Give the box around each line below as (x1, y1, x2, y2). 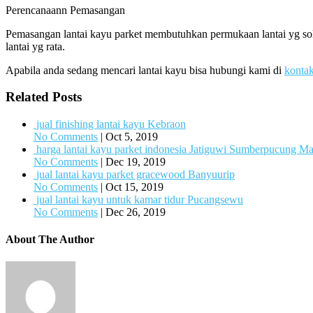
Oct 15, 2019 (105, 181, 163, 194)
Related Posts (6, 89, 82, 105)
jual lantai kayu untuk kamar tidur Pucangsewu (36, 194, 243, 206)
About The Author (6, 233, 94, 246)
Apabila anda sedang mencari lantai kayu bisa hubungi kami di (6, 64, 284, 76)
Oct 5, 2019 (105, 131, 158, 143)
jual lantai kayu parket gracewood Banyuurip (36, 168, 235, 181)
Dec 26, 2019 (105, 206, 166, 219)
